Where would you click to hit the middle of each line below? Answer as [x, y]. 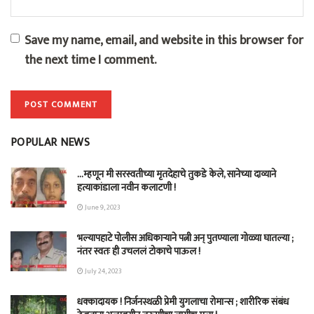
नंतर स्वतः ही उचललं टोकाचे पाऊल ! [139, 251]
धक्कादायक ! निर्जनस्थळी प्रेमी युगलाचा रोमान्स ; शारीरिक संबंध [183, 301]
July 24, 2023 [103, 271]
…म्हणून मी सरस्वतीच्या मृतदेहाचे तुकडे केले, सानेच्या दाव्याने [177, 174]
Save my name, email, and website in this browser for [164, 40]
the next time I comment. [90, 60]
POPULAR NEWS [50, 142]
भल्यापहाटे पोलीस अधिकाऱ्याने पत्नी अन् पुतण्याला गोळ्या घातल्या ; [185, 238]
